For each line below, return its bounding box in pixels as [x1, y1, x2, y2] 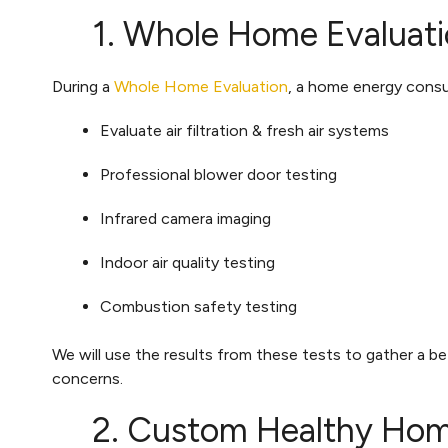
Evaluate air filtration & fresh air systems [100, 121, 389, 140]
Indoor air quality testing [100, 253, 275, 272]
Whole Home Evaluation [114, 77, 288, 96]
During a [52, 77, 114, 96]
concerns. [52, 369, 123, 388]
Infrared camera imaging [100, 209, 271, 228]
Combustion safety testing [100, 297, 297, 316]
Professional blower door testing [100, 165, 337, 184]
